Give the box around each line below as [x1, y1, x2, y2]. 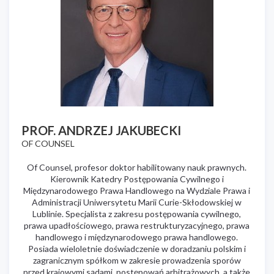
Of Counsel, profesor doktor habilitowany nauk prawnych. [27, 161, 247, 172]
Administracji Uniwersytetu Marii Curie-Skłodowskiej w [32, 196, 242, 207]
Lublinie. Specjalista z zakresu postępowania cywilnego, [32, 208, 242, 219]
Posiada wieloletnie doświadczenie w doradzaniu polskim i [28, 243, 246, 254]
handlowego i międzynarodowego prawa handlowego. [35, 231, 239, 242]
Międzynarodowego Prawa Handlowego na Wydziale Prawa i [23, 185, 251, 196]
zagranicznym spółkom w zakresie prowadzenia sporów [32, 254, 241, 265]
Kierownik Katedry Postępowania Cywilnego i [50, 173, 224, 184]
